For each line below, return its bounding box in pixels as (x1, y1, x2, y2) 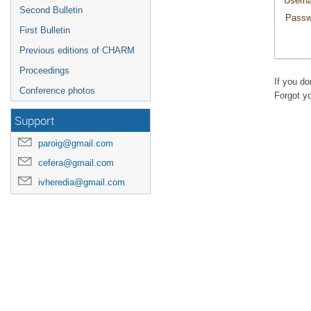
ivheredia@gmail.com (38, 177, 125, 187)
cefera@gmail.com (38, 158, 114, 168)
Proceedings (19, 65, 69, 76)
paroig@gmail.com (38, 138, 113, 149)
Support (15, 112, 54, 128)
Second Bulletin (19, 5, 83, 15)
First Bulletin (19, 25, 70, 35)
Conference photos (19, 85, 95, 96)
